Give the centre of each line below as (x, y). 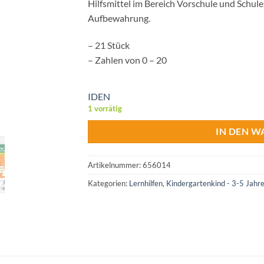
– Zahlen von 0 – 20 (127, 60)
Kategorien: (108, 184)
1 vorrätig (105, 108)
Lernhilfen (146, 184)
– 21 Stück (109, 45)
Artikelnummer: (115, 165)
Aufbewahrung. (119, 18)
